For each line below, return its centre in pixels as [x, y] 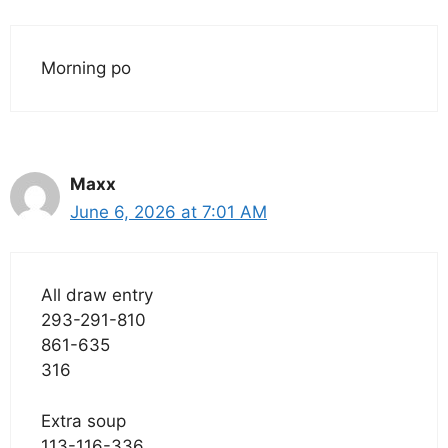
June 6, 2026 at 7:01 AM [168, 211]
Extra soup [83, 420]
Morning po [86, 67]
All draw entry [97, 295]
